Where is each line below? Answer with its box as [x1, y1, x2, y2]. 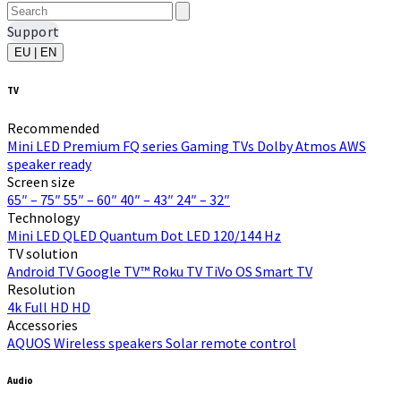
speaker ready [7, 154, 91, 173]
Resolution [7, 279, 75, 298]
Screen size [7, 172, 75, 191]
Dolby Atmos [257, 136, 339, 155]
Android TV [7, 261, 76, 280]
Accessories [7, 315, 78, 334]
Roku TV [152, 261, 205, 280]
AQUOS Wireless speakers [7, 333, 166, 352]
